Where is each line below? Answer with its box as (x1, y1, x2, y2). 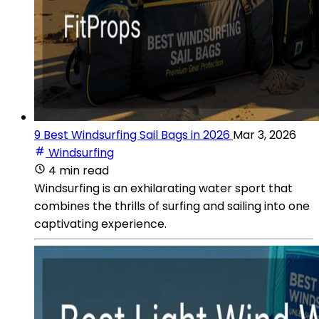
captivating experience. (34, 215, 167, 232)
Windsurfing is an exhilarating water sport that (34, 179, 293, 197)
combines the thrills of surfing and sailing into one (34, 197, 310, 214)
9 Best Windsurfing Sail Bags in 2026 (34, 126, 230, 143)
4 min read (48, 162, 109, 179)
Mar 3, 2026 (233, 126, 296, 143)
